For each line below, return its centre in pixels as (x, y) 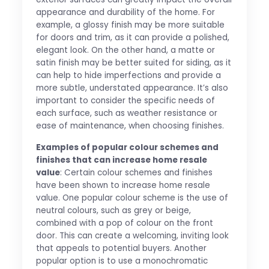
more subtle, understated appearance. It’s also (132, 88)
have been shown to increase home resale (123, 185)
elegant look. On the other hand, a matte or (125, 50)
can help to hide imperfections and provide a (128, 75)
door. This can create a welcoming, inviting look (132, 235)
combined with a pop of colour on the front (124, 223)
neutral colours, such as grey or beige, (113, 210)
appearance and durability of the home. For (125, 12)
